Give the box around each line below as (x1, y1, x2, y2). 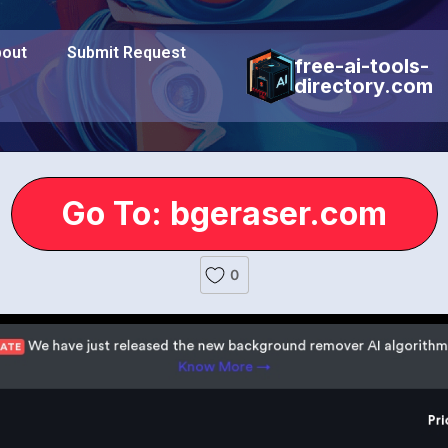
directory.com (294, 74, 434, 98)
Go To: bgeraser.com (61, 194, 387, 233)
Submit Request (67, 43, 186, 62)
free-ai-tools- (294, 54, 430, 78)
